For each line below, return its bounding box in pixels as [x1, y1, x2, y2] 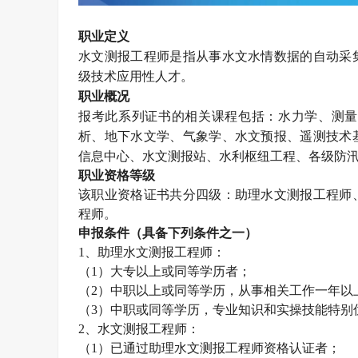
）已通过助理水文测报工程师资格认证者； [97, 341, 340, 355]
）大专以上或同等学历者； [97, 265, 251, 278]
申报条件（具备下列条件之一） [78, 226, 257, 240]
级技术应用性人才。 [78, 70, 193, 83]
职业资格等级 [78, 169, 155, 182]
